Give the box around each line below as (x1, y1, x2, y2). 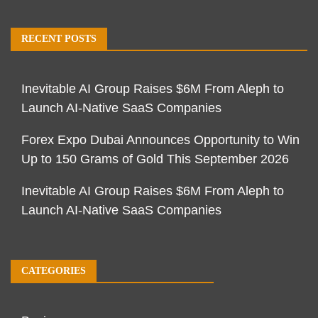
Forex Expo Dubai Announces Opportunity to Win (21, 133, 300, 148)
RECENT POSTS (21, 33, 97, 45)
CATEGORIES (21, 265, 86, 277)
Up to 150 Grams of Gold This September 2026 (21, 152, 289, 167)
